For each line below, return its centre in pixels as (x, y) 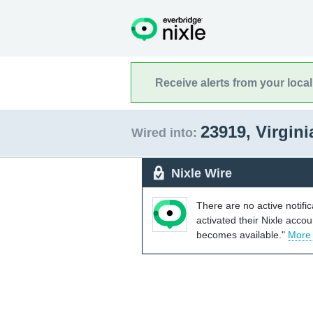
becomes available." (242, 234)
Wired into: (164, 133)
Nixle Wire (202, 173)
